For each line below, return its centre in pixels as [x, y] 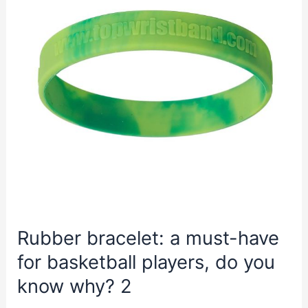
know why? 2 [75, 286]
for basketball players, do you [146, 262]
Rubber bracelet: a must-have [148, 238]
